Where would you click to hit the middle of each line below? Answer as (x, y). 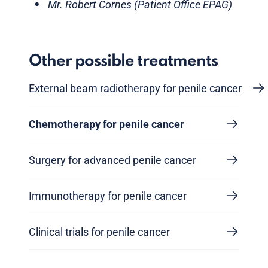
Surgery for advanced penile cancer (112, 160)
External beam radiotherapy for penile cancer (135, 88)
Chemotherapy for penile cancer (106, 124)
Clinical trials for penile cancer (99, 232)
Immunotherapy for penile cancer (108, 196)
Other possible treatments (123, 61)
